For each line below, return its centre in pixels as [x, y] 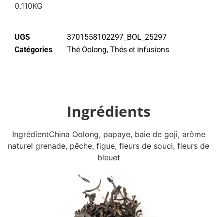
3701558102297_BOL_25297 [117, 37]
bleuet [108, 158]
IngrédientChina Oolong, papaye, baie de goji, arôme [108, 134]
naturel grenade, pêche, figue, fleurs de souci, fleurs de [108, 146]
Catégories [33, 50]
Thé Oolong [87, 50]
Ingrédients [108, 111]
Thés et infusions [139, 50]
